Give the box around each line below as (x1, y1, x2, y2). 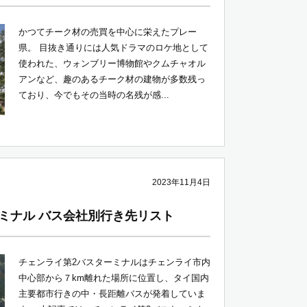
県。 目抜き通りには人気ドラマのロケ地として (19, 42, 208, 53)
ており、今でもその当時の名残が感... (19, 90, 169, 100)
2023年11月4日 (152, 177, 210, 187)
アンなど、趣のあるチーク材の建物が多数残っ (19, 74, 206, 84)
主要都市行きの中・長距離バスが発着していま (19, 288, 206, 299)
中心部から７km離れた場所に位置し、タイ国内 (19, 273, 209, 283)
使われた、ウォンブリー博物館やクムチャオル (19, 58, 206, 69)
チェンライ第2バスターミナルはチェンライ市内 (19, 257, 210, 267)
